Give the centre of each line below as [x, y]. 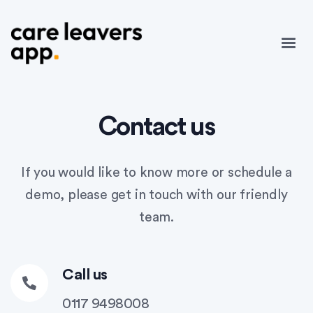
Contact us [156, 127]
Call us [85, 275]
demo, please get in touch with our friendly [156, 195]
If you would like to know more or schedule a [156, 173]
